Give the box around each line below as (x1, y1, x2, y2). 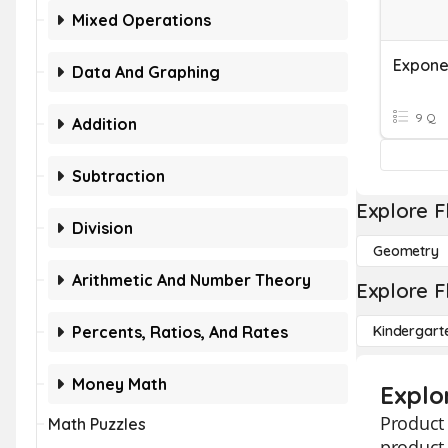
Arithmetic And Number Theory (72, 270, 311, 290)
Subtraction (72, 166, 165, 186)
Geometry (373, 242, 439, 260)
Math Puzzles (48, 414, 146, 434)
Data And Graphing (72, 62, 220, 82)
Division (72, 218, 133, 238)
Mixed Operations (72, 10, 211, 30)
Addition (72, 114, 137, 134)
